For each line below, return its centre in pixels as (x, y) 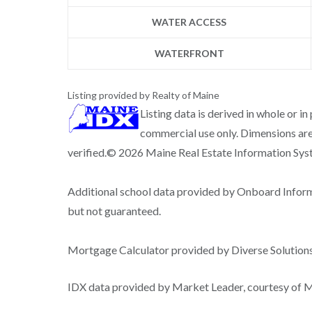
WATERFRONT (189, 53)
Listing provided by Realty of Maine (143, 95)
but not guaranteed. (114, 210)
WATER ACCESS (189, 22)
